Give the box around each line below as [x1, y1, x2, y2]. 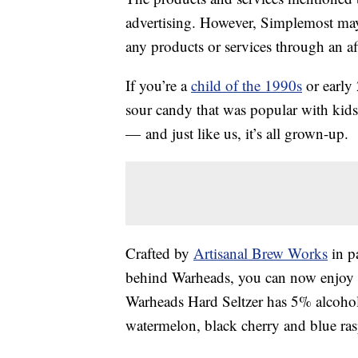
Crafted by [125, 243, 193, 264]
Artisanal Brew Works [193, 243, 328, 264]
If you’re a [125, 75, 191, 96]
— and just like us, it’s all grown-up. [125, 123, 348, 144]
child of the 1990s [191, 75, 302, 96]
